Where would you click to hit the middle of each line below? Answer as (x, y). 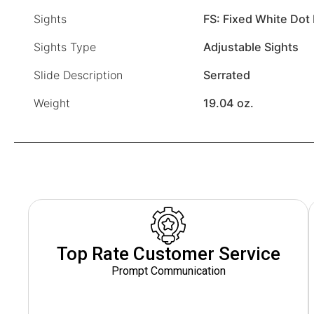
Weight (52, 103)
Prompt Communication (168, 271)
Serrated (227, 75)
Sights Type (65, 47)
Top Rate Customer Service (168, 254)
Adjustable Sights (251, 47)
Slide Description (78, 75)
